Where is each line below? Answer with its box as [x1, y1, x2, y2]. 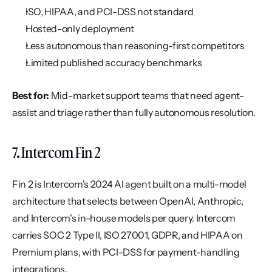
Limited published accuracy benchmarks [25, 56, 203, 69]
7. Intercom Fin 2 [12, 142, 100, 162]
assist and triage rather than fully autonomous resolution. [12, 106, 256, 118]
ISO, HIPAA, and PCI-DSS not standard [25, 5, 194, 18]
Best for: [12, 89, 50, 101]
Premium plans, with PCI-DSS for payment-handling [12, 246, 240, 258]
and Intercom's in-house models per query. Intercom [12, 212, 236, 224]
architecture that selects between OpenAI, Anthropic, [12, 195, 243, 207]
